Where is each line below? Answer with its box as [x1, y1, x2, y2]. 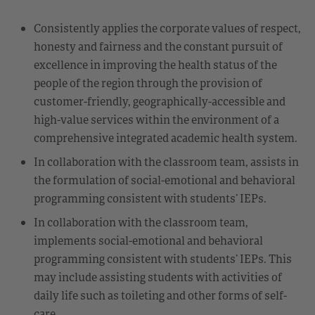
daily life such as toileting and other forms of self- [34, 287, 287, 303]
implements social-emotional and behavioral [34, 232, 263, 248]
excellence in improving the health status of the [34, 56, 277, 72]
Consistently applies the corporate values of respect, [34, 20, 301, 36]
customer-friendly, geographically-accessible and [34, 93, 285, 109]
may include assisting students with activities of [34, 269, 282, 285]
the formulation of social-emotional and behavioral [34, 172, 295, 188]
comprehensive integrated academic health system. [34, 129, 297, 146]
